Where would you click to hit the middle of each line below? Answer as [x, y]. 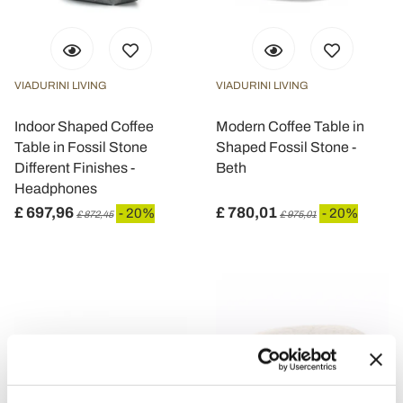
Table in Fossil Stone [81, 147]
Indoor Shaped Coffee [84, 126]
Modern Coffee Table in [290, 126]
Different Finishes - [75, 168]
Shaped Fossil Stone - [286, 147]
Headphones [56, 188]
